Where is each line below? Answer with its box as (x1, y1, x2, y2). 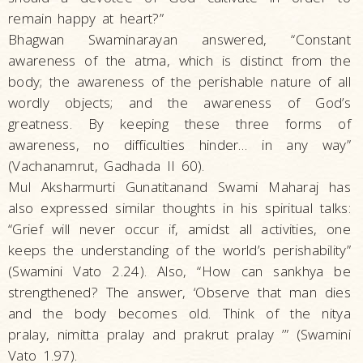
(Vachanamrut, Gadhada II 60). (8, 156, 205, 175)
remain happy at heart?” (8, 9, 164, 28)
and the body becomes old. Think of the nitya (8, 304, 351, 322)
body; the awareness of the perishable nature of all (8, 72, 351, 91)
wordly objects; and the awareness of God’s (8, 93, 351, 112)
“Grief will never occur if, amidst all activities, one (8, 220, 351, 238)
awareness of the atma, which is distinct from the (8, 51, 351, 70)
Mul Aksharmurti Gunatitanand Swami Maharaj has (8, 177, 351, 196)
